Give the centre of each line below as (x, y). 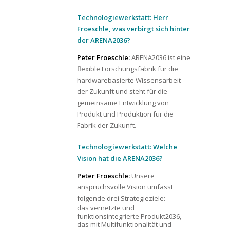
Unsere (143, 175)
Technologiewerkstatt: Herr (123, 17)
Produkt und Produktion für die (125, 114)
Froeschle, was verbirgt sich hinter (133, 29)
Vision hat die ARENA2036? (120, 158)
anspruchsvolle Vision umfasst (125, 187)
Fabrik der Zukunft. (107, 125)
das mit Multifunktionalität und (124, 224)
